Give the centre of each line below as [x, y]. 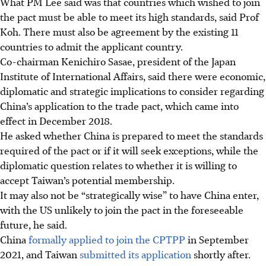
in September [217, 239]
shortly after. [221, 254]
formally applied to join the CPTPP [107, 239]
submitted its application [135, 254]
